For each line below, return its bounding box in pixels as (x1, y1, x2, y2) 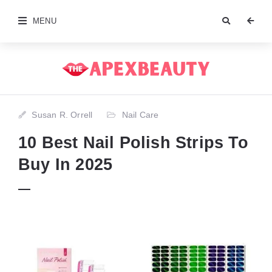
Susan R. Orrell (32, 109, 93, 120)
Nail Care (121, 109, 159, 120)
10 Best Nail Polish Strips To (18, 133, 248, 152)
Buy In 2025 (18, 155, 113, 174)
